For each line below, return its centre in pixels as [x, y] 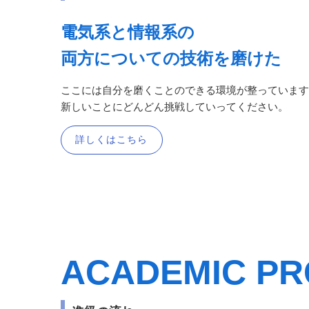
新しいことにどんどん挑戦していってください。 [175, 107]
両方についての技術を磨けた [171, 59]
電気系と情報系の [128, 32]
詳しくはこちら [112, 140]
